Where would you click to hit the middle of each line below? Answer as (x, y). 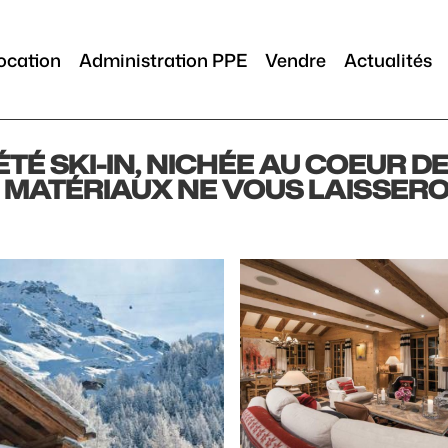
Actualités (387, 59)
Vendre (295, 59)
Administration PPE (162, 59)
